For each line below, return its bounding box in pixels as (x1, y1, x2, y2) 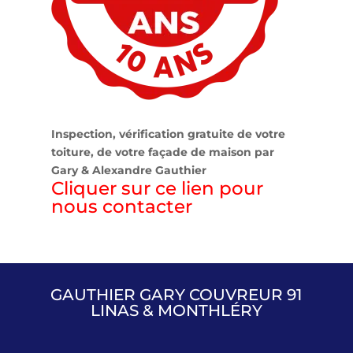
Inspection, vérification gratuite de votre (50, 126, 285, 141)
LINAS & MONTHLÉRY (90, 300, 262, 320)
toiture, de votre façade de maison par (50, 144, 274, 159)
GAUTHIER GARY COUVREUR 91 (50, 284, 303, 304)
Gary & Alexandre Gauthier (50, 162, 206, 177)
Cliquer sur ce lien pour (50, 176, 263, 199)
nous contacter (50, 195, 192, 217)
